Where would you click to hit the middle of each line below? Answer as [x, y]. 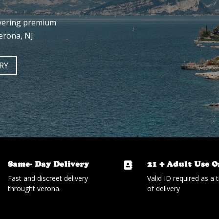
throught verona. [34, 189]
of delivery [163, 189]
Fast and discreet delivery [48, 178]
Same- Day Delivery [49, 164]
